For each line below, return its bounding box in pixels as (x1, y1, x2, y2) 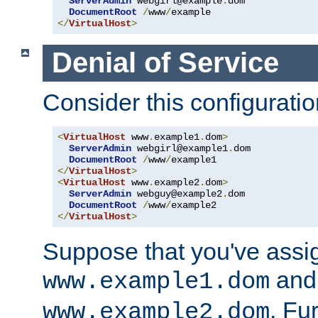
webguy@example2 (131, 188, 222, 200)
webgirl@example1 (131, 143, 228, 155)
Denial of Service (51, 47, 279, 79)
